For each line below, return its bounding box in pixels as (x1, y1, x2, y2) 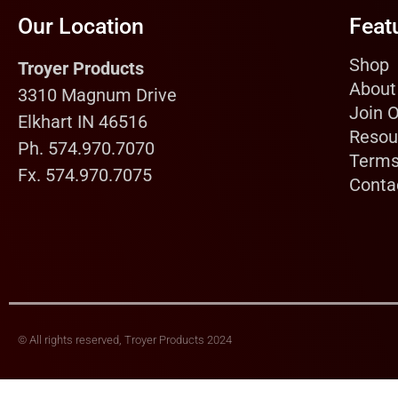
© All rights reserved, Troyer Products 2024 (18, 332, 232, 346)
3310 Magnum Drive (18, 84, 177, 107)
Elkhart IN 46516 (18, 111, 147, 133)
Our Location (18, 13, 144, 40)
